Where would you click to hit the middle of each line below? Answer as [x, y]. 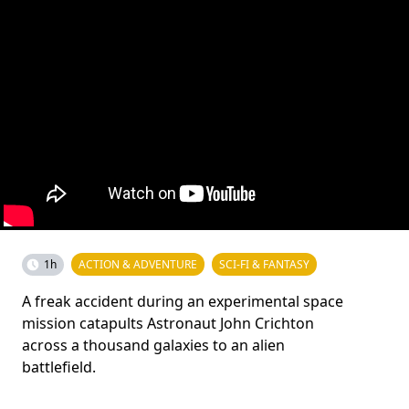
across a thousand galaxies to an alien [153, 345]
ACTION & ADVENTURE [138, 264]
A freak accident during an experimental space [183, 301]
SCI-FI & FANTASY [264, 264]
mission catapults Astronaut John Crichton [168, 323]
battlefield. [59, 367]
